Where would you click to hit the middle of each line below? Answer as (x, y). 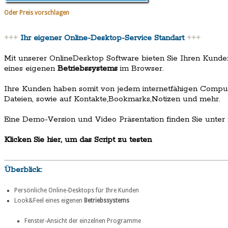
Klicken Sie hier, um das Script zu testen (78, 140)
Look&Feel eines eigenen (49, 201)
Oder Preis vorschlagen (37, 12)
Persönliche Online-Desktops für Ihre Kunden (77, 191)
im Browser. (141, 69)
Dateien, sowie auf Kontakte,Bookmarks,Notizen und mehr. (112, 99)
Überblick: (23, 170)
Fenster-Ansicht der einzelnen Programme (83, 221)
